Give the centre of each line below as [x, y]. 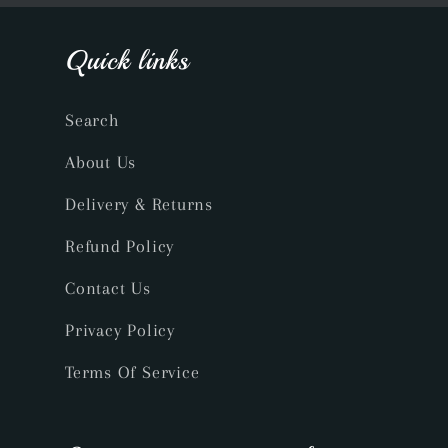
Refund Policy [120, 245]
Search [92, 119]
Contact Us [108, 287]
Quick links [127, 59]
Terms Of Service [132, 371]
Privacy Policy [120, 329]
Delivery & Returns [139, 203]
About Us [101, 161]
